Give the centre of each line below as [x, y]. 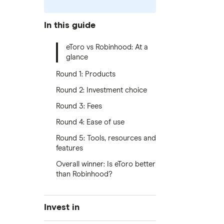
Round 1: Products [86, 74]
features [69, 148]
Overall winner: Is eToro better [106, 164]
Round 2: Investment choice [101, 90]
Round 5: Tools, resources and [106, 138]
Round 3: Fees [79, 106]
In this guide [70, 25]
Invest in [62, 207]
